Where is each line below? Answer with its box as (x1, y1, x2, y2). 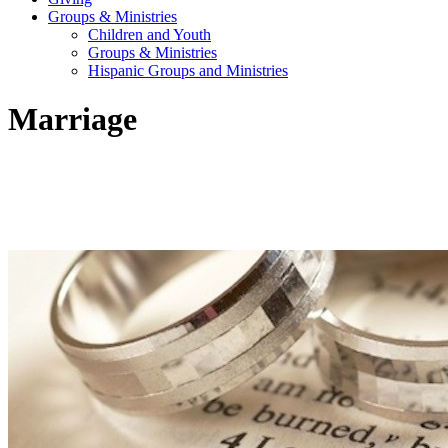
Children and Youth (88, 26, 211, 43)
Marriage (8, 101, 137, 138)
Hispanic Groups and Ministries (88, 62, 288, 79)
